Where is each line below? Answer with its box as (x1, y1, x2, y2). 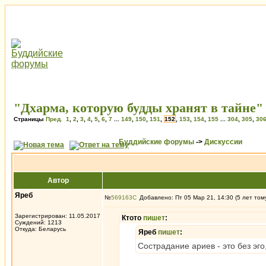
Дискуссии (204, 138, 242, 146)
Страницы (14, 116, 46, 122)
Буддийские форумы (119, 138, 194, 146)
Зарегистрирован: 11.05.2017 (15, 213, 100, 219)
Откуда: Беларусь (15, 226, 66, 232)
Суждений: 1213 (15, 219, 62, 226)
